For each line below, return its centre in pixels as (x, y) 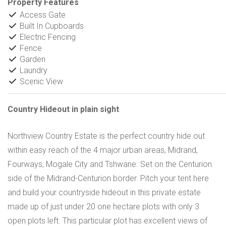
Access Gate (42, 15)
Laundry (33, 71)
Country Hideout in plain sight (63, 109)
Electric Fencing (47, 37)
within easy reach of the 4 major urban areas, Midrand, (103, 150)
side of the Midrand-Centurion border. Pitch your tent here (108, 179)
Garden (32, 60)
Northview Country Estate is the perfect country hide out (106, 136)
